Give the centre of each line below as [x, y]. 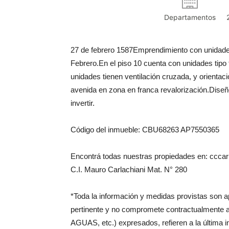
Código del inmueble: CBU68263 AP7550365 [145, 130]
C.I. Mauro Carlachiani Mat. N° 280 [129, 169]
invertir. [83, 103]
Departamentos [190, 17]
